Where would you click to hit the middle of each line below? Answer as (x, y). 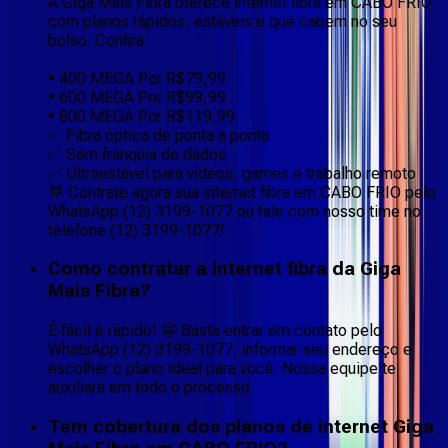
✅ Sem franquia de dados (137, 154)
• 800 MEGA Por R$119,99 (141, 116)
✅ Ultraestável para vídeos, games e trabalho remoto (232, 173)
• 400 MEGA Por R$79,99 (137, 78)
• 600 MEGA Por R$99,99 (137, 97)
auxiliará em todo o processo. (151, 387)
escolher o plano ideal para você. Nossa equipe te (222, 368)
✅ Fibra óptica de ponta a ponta (158, 135)
